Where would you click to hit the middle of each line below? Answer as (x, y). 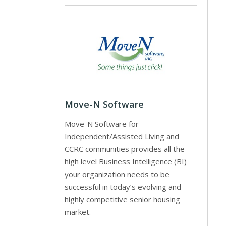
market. (77, 212)
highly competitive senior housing (122, 199)
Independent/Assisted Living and (122, 136)
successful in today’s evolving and (123, 186)
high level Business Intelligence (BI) (125, 161)
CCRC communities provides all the (124, 149)
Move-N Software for (101, 123)
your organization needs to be (117, 174)
